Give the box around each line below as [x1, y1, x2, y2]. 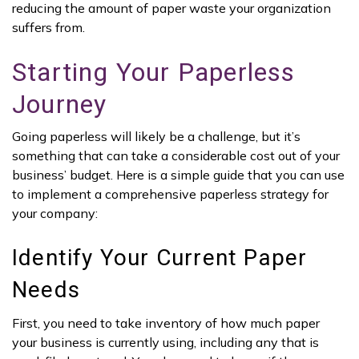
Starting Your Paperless [12, 57, 296, 87]
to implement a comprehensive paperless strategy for [12, 186, 329, 203]
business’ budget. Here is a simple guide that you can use [12, 167, 345, 184]
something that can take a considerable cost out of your [12, 147, 340, 164]
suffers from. [12, 19, 85, 35]
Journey [12, 89, 107, 119]
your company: [12, 205, 98, 222]
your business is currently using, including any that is [12, 333, 319, 350]
